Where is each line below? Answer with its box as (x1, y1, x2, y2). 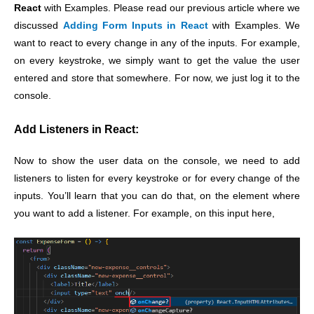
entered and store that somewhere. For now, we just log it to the (14, 73, 300, 84)
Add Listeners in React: (14, 122, 139, 135)
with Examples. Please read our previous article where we (41, 3, 300, 14)
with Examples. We (207, 20, 300, 32)
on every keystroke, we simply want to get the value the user (14, 55, 300, 67)
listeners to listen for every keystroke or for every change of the (14, 172, 300, 184)
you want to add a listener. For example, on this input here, (14, 207, 275, 219)
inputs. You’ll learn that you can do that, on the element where (14, 190, 300, 201)
